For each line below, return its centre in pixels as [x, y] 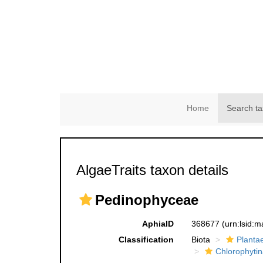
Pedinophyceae [147, 200]
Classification [146, 240]
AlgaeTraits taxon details [152, 170]
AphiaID [158, 224]
